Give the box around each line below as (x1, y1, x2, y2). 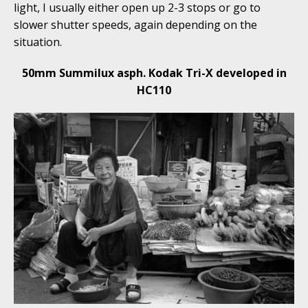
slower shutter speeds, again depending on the (14, 17, 257, 33)
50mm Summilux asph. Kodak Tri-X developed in (21, 65, 287, 81)
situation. (14, 34, 62, 50)
